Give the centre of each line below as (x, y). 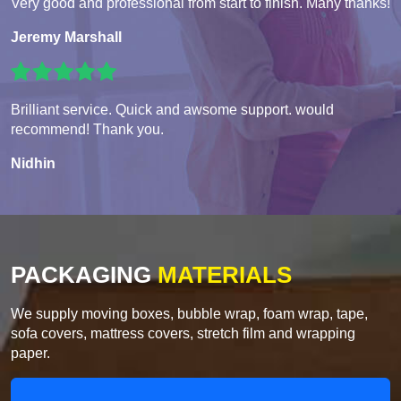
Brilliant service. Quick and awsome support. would (172, 110)
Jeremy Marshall (66, 38)
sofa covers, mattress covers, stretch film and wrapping (183, 334)
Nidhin (33, 164)
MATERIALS (222, 275)
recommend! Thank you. (87, 130)
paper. (30, 354)
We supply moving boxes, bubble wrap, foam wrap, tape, (189, 314)
